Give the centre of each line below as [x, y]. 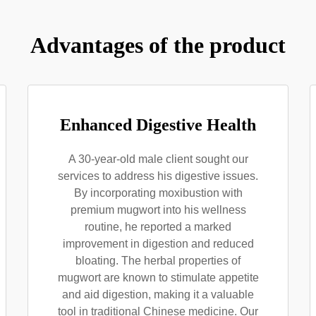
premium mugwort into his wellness [158, 210]
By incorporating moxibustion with [158, 193]
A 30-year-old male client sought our [158, 159]
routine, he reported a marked [158, 227]
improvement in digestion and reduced [158, 244]
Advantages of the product [158, 45]
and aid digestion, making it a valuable [158, 294]
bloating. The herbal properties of [158, 261]
